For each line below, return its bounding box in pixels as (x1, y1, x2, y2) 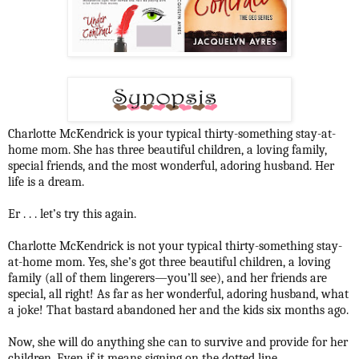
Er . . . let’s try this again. (8, 206, 136, 221)
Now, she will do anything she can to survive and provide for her (8, 334, 348, 349)
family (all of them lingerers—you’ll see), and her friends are (8, 270, 327, 285)
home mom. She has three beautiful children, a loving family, (8, 142, 327, 157)
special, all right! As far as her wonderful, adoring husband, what (8, 286, 349, 301)
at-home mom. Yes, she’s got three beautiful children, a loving (8, 254, 330, 269)
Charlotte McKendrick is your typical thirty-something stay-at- (8, 126, 336, 141)
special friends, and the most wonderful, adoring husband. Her (8, 158, 334, 173)
